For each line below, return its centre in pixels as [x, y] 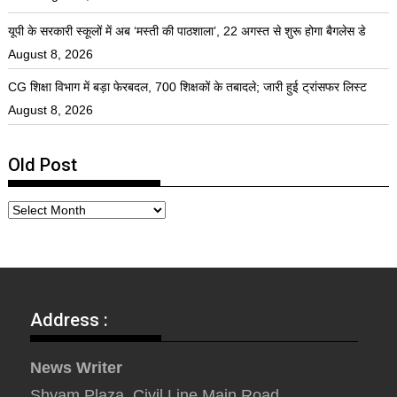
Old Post [43, 165]
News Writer [77, 368]
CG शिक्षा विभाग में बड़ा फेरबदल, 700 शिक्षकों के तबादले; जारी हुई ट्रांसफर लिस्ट [188, 87]
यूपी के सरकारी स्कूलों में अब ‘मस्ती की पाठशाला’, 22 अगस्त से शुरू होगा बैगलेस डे [187, 31]
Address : [70, 320]
